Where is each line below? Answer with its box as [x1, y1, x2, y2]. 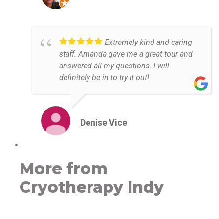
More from [20, 158, 108, 178]
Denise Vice [80, 117, 127, 128]
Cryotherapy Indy [20, 177, 164, 197]
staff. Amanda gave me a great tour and [59, 49, 193, 59]
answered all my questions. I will [59, 61, 169, 70]
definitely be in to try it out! [59, 72, 149, 82]
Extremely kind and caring [105, 37, 192, 47]
